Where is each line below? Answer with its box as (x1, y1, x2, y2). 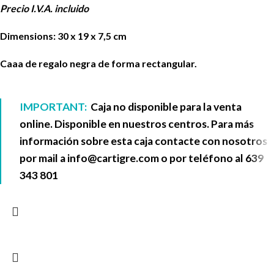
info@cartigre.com (67, 151, 159, 165)
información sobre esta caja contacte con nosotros (20, 134, 267, 147)
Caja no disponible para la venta (89, 100, 242, 113)
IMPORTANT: (20, 100, 89, 113)
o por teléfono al (159, 151, 245, 165)
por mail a (20, 151, 67, 165)
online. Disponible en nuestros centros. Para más (20, 117, 254, 130)
